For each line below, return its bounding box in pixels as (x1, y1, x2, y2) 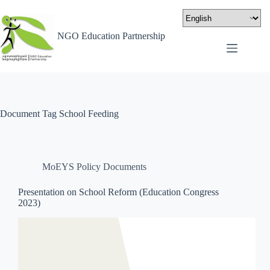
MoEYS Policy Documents (42, 162, 146, 172)
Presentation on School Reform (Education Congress (18, 187, 219, 197)
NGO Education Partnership (57, 31, 165, 41)
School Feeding (57, 108, 119, 119)
